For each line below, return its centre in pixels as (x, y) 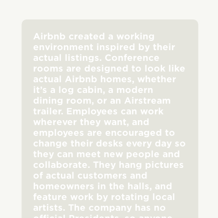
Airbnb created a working (94, 36)
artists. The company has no (100, 207)
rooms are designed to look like (109, 68)
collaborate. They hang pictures (109, 164)
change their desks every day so (110, 143)
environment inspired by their (104, 47)
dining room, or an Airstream (102, 100)
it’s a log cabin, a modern (93, 90)
